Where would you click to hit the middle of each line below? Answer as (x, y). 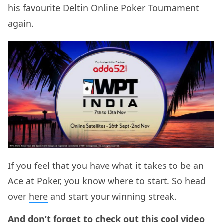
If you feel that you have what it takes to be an (106, 166)
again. (23, 23)
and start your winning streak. (113, 196)
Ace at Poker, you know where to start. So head (107, 181)
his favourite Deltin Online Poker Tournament (104, 8)
